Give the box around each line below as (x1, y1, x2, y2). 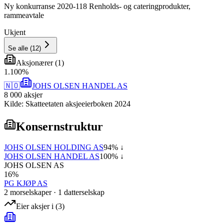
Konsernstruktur (16, 119, 103, 133)
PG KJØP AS (4, 179, 47, 188)
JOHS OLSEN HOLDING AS (4, 143, 103, 152)
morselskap (8, 188, 45, 197)
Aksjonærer (16, 58, 53, 67)
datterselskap (62, 188, 104, 197)
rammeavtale (4, 10, 44, 19)
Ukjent (4, 27, 25, 36)
